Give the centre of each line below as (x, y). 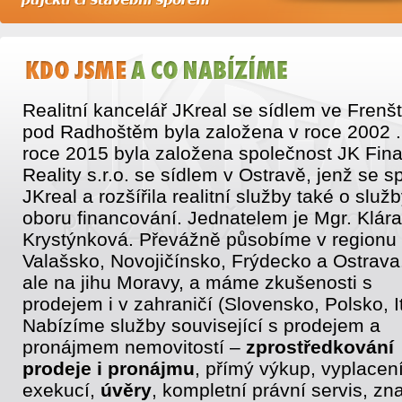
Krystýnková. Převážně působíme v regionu (210, 240)
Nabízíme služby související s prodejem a (201, 326)
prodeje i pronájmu (109, 369)
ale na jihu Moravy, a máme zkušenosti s (197, 283)
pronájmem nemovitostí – (134, 347)
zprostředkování (320, 347)
